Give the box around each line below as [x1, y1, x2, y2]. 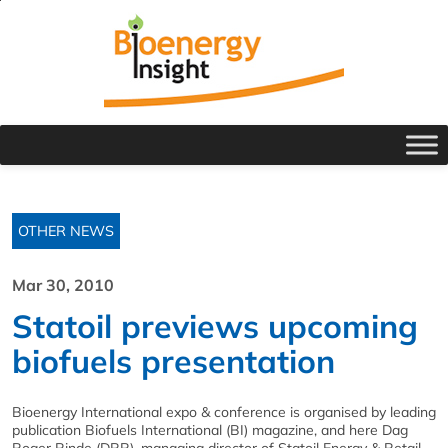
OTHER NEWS [18, 222, 114, 240]
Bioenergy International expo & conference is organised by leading [12, 403, 436, 421]
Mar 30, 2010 [12, 275, 114, 295]
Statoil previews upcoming [12, 306, 418, 346]
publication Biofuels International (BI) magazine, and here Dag [12, 421, 408, 439]
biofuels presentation [12, 341, 335, 381]
